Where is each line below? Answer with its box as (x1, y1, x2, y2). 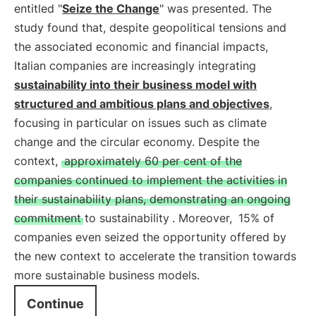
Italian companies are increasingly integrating (14, 59, 256, 73)
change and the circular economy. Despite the (14, 135, 260, 149)
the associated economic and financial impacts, (14, 39, 268, 54)
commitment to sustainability (14, 211, 169, 225)
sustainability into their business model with (14, 78, 257, 92)
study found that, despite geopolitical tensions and (14, 20, 286, 35)
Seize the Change (62, 1, 159, 16)
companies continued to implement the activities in (14, 173, 287, 187)
